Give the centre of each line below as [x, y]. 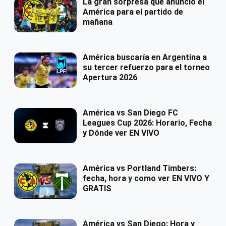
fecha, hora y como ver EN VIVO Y [146, 179]
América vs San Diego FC [130, 113]
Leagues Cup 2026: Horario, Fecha [147, 123]
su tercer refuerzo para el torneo [146, 68]
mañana [98, 22]
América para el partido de [133, 12]
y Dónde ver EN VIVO [121, 133]
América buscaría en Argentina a [145, 58]
